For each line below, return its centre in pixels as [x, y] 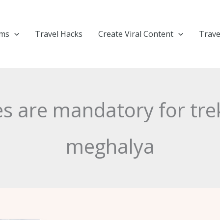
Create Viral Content [136, 34]
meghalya [110, 146]
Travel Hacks [59, 34]
